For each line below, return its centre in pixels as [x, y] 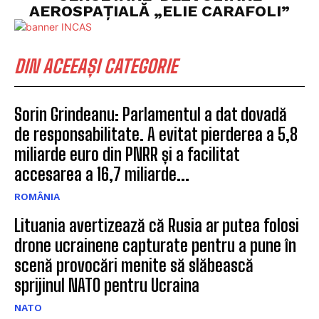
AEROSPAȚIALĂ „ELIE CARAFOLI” [159, 11]
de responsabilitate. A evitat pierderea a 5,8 [156, 134]
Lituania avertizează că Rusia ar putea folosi [157, 225]
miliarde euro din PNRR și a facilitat [127, 154]
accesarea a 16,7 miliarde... [102, 174]
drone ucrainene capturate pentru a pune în [155, 245]
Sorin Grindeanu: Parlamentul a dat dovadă [151, 114]
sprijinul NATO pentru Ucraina [107, 285]
